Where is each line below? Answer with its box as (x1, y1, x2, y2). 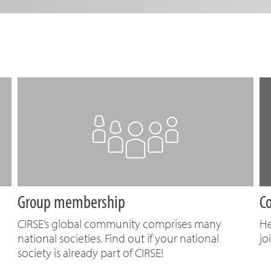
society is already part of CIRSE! (18, 245, 163, 260)
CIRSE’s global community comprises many (18, 216, 221, 231)
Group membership (18, 190, 125, 213)
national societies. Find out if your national (18, 230, 219, 246)
